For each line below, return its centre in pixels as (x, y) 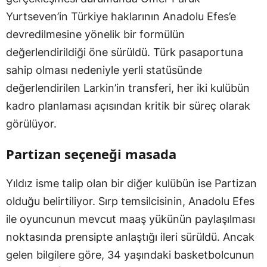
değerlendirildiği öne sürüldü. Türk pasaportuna (125, 52)
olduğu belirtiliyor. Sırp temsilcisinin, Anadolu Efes (130, 201)
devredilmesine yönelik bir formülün (95, 34)
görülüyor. (31, 124)
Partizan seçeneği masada (91, 154)
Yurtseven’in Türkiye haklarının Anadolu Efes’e (121, 16)
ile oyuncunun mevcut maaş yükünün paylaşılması (131, 219)
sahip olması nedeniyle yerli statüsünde (104, 70)
